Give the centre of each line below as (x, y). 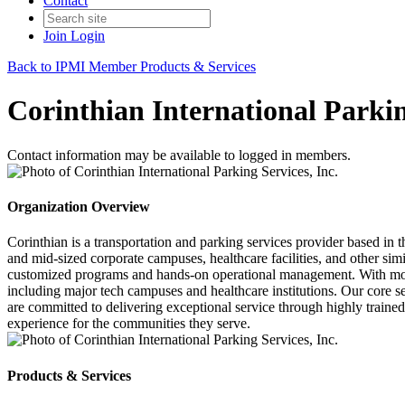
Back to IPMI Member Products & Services (132, 66)
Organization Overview (79, 207)
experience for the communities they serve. (129, 324)
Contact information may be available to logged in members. (179, 155)
